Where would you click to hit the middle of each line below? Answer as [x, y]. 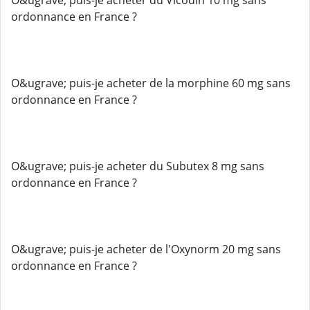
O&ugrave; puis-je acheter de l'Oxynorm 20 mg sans [146, 249]
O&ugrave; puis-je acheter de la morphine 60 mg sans [151, 83]
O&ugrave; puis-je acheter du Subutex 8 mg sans [138, 166]
